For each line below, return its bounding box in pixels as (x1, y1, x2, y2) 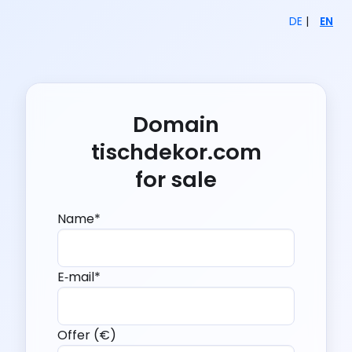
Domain (133, 109, 219, 141)
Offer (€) (57, 326, 116, 345)
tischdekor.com (90, 137, 262, 168)
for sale (135, 164, 217, 196)
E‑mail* (57, 267, 101, 286)
